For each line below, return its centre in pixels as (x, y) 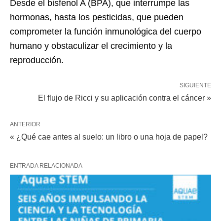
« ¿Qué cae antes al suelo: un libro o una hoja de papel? (109, 137)
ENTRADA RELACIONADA (46, 166)
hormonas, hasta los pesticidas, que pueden (97, 18)
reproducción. (37, 60)
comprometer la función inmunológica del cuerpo (106, 32)
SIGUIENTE (195, 86)
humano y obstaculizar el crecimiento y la (91, 46)
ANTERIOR (25, 125)
